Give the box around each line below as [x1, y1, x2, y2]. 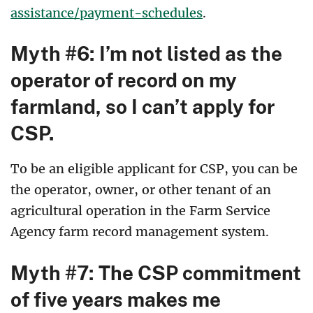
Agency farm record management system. [10, 224, 272, 240]
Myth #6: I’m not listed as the [10, 41, 282, 66]
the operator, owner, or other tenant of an [10, 182, 271, 198]
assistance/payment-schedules [10, 5, 203, 22]
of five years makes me [10, 286, 221, 311]
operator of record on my [10, 68, 237, 92]
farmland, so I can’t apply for [10, 94, 275, 119]
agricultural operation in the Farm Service [10, 203, 270, 219]
